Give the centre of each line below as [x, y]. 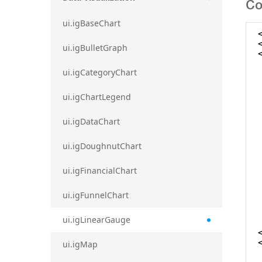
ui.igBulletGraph [95, 47]
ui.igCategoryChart [100, 72]
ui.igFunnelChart [96, 195]
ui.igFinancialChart [100, 170]
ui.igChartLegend [97, 96]
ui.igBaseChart [92, 23]
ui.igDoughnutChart [102, 146]
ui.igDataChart [91, 121]
